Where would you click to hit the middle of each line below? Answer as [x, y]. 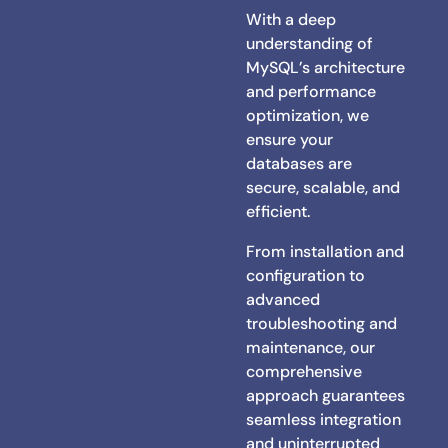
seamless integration [324, 419]
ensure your [290, 139]
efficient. [278, 211]
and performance [311, 91]
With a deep [291, 19]
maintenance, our [311, 347]
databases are [299, 163]
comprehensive [304, 371]
